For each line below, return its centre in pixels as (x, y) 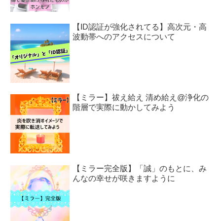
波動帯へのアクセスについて (124, 37)
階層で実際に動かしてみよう (124, 108)
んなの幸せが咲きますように (124, 178)
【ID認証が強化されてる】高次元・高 (140, 27)
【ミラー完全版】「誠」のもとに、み (140, 168)
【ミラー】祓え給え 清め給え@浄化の (141, 98)
